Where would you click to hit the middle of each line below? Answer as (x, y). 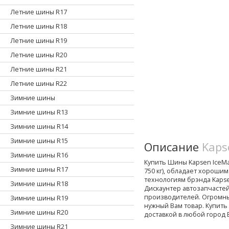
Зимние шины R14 (39, 127)
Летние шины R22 (39, 84)
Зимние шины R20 (39, 213)
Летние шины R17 (39, 12)
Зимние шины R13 (39, 112)
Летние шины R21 (39, 70)
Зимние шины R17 (39, 170)
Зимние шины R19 (39, 198)
